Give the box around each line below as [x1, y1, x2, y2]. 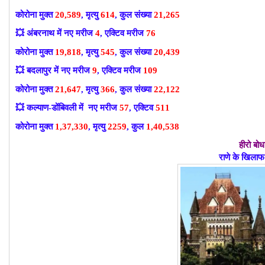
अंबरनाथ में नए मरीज [27, 28, 95, 38]
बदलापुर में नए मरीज [27, 66, 92, 76]
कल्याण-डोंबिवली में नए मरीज [27, 103, 119, 113]
